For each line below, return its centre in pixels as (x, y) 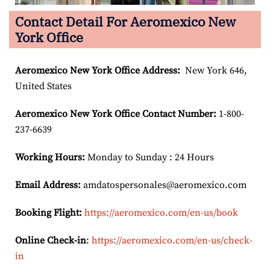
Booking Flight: (49, 212)
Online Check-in (51, 240)
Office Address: (147, 70)
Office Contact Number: (165, 114)
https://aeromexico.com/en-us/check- (172, 240)
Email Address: (48, 185)
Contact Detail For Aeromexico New (125, 21)
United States (43, 86)
